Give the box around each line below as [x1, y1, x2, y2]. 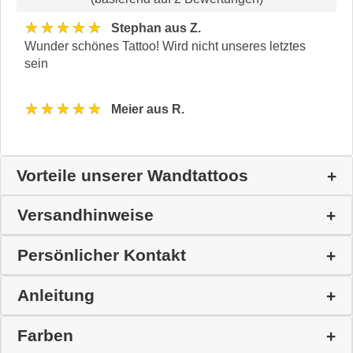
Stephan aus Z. [111, 21, 201, 35]
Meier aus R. [111, 102, 184, 117]
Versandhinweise [17, 205, 154, 224]
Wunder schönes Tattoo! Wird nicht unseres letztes [24, 39, 306, 53]
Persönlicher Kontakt [17, 245, 186, 264]
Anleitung [17, 285, 95, 304]
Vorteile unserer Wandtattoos [17, 165, 248, 184]
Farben [17, 325, 73, 344]
